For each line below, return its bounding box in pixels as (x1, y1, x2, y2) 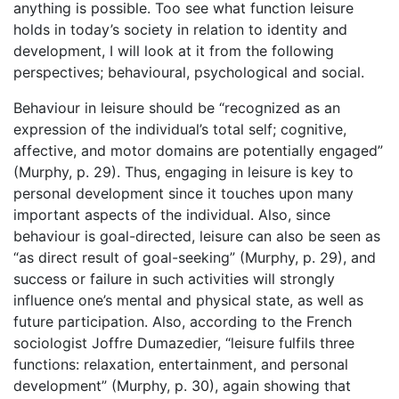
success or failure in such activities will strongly (13, 269, 335, 288)
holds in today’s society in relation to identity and (13, 20, 347, 38)
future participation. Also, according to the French (13, 312, 352, 330)
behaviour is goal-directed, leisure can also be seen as (13, 226, 380, 245)
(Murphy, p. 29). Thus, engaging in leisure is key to (13, 162, 354, 181)
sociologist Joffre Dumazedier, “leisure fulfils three (13, 333, 354, 352)
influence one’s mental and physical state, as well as (13, 290, 363, 309)
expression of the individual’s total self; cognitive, (13, 119, 346, 138)
